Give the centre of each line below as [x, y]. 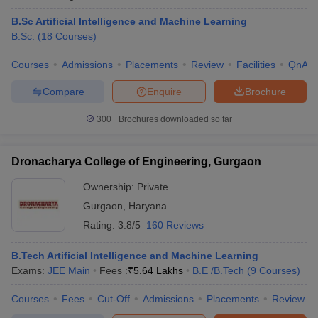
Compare [63, 91]
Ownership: [110, 187]
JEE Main [69, 270]
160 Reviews [175, 225]
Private [153, 187]
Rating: [100, 225]
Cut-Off [114, 299]
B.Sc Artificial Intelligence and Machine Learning [129, 21]
